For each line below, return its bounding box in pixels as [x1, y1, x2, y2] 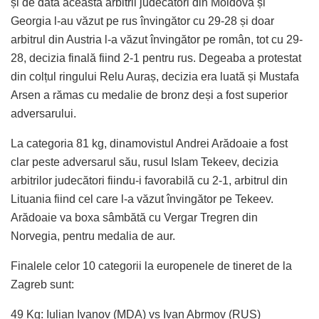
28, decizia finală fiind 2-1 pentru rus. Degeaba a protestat [11, 52, 301, 65]
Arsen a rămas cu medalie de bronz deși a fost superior [11, 89, 288, 102]
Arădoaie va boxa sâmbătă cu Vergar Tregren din [11, 211, 258, 224]
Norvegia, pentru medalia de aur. [11, 230, 175, 243]
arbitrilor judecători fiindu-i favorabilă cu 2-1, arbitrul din [11, 174, 288, 187]
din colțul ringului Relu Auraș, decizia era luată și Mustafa [11, 70, 299, 83]
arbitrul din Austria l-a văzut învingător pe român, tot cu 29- [11, 33, 303, 46]
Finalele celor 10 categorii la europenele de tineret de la [11, 260, 292, 273]
